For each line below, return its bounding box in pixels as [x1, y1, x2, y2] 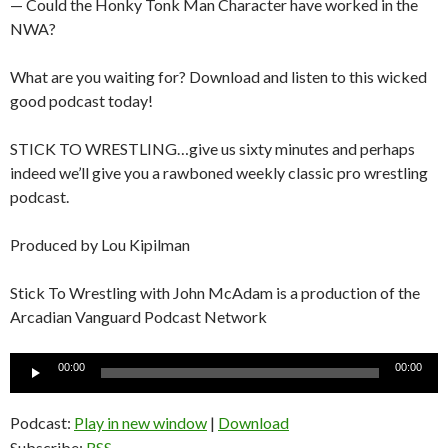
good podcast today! [10, 90, 153, 110]
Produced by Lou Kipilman [10, 234, 190, 254]
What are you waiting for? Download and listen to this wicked [10, 66, 427, 86]
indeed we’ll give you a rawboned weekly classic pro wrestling [10, 162, 428, 182]
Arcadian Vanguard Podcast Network [10, 306, 267, 326]
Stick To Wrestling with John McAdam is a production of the [10, 282, 420, 302]
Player [9, 377, 53, 397]
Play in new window [74, 412, 207, 432]
